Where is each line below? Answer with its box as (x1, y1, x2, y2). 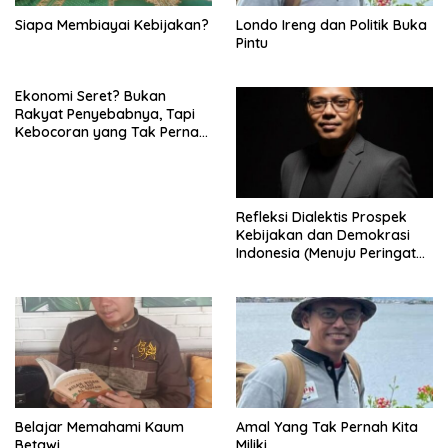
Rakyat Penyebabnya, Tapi (15, 105, 195, 124)
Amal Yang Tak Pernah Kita (236, 417, 418, 436)
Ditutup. (15, 141, 66, 160)
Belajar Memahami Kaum (15, 417, 184, 436)
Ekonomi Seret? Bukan (15, 87, 166, 106)
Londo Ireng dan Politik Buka (236, 16, 427, 35)
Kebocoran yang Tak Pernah (15, 123, 207, 142)
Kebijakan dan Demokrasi (236, 226, 410, 245)
